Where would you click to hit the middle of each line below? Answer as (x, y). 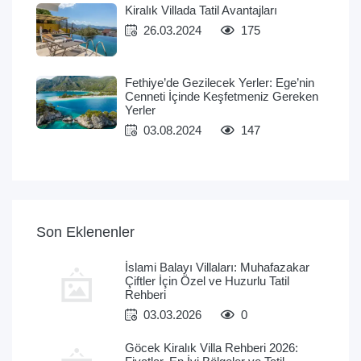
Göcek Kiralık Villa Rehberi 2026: (212, 348)
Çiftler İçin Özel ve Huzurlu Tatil (207, 281)
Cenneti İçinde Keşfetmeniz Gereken (222, 96)
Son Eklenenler (85, 232)
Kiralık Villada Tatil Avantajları (201, 10)
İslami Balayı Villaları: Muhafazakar (217, 267)
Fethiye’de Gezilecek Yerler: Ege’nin (220, 83)
